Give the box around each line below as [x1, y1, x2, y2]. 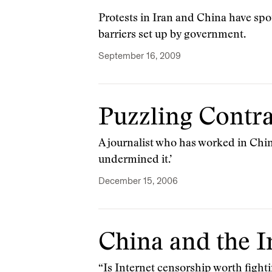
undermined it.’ [98, 155, 172, 166]
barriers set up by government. [98, 30, 246, 41]
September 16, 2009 [98, 50, 181, 61]
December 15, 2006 [98, 175, 178, 186]
